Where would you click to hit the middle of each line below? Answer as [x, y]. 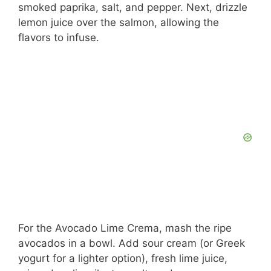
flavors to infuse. [59, 37]
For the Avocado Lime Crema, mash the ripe [125, 228]
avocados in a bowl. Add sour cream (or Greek [132, 243]
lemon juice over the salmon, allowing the [119, 22]
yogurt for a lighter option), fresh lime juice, [123, 259]
